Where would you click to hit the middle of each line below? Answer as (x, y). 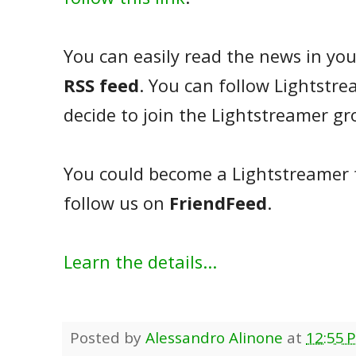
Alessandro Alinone (214, 337)
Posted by (108, 337)
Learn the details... (140, 261)
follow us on (116, 203)
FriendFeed (218, 203)
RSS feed (101, 85)
